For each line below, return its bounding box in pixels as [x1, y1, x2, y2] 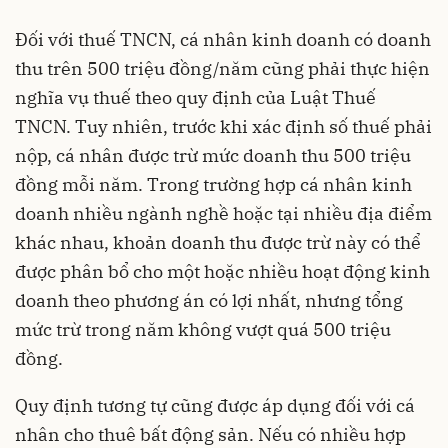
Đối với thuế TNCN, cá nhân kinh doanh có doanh [15, 28, 431, 52]
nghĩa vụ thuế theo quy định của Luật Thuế [15, 86, 376, 110]
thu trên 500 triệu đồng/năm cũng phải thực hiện [15, 57, 430, 81]
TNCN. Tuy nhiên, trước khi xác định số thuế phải [15, 115, 432, 139]
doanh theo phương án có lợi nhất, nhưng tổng [15, 289, 403, 313]
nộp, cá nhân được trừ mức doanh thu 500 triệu [15, 144, 411, 168]
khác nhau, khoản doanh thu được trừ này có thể [15, 231, 421, 255]
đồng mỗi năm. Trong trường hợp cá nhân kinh [15, 173, 412, 197]
